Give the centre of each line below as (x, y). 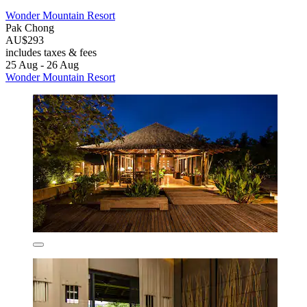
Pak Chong (30, 27)
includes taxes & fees (51, 52)
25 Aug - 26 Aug (42, 64)
